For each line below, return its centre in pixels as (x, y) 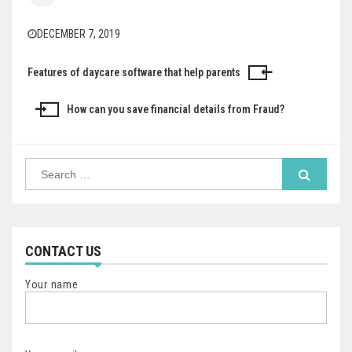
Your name (52, 284)
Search (40, 163)
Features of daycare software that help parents (134, 72)
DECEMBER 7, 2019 (79, 34)
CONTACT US (63, 251)
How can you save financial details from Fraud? (176, 109)
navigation (67, 108)
